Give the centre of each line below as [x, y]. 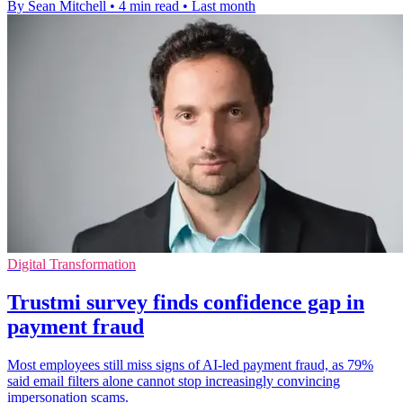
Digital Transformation [72, 264]
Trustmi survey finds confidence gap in [186, 302]
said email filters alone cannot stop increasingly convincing [174, 381]
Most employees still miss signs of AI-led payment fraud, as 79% [190, 364]
